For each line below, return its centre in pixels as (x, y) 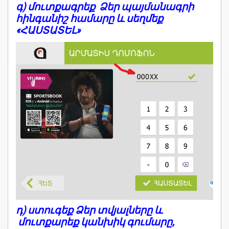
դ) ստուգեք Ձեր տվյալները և (89, 210)
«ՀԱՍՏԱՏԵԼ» (48, 30)
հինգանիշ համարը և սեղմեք (89, 18)
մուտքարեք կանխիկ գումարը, (95, 222)
